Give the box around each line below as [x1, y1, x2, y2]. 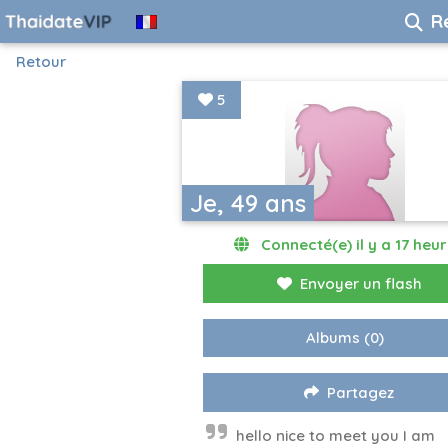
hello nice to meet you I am [236, 426, 435, 445]
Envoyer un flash [299, 274, 422, 293]
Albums [306, 328, 361, 347]
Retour [16, 52, 66, 71]
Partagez [327, 383, 395, 402]
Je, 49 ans [190, 188, 306, 218]
